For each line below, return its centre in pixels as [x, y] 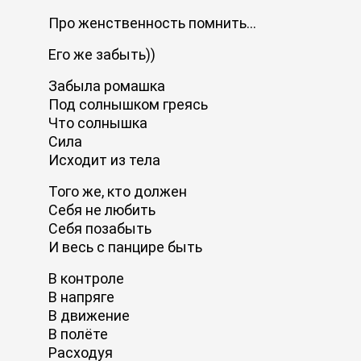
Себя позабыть [100, 228]
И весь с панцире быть [125, 247]
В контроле [86, 278]
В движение [89, 315]
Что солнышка [98, 122]
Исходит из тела [104, 160]
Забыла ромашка [107, 85]
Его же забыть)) [102, 54]
